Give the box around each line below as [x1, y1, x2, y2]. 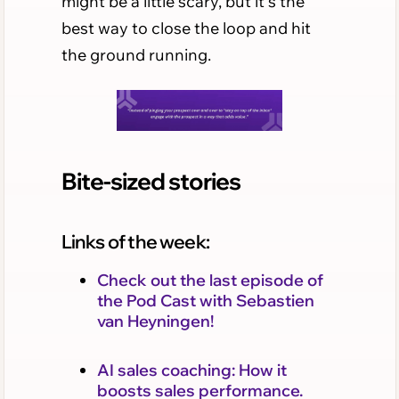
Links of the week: [61, 229, 210, 253]
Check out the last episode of [96, 269, 323, 290]
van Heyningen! [96, 310, 214, 331]
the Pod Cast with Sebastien [96, 289, 314, 311]
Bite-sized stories [61, 165, 240, 196]
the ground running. [61, 44, 211, 65]
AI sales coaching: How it [96, 359, 287, 380]
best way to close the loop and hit [61, 17, 311, 38]
